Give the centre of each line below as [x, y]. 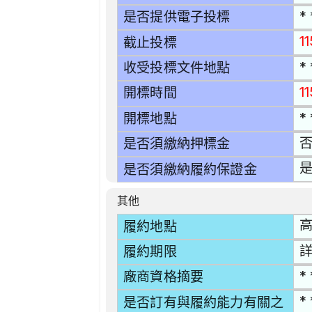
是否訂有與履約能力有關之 [204, 302]
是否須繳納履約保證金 [190, 169]
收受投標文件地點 [177, 68]
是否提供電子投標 [177, 17]
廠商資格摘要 [164, 277]
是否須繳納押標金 [177, 144]
